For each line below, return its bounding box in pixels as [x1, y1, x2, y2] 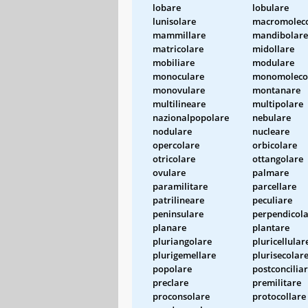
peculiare [252, 193, 292, 206]
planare [153, 221, 186, 234]
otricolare [153, 152, 195, 165]
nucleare [252, 124, 289, 137]
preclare [153, 276, 188, 289]
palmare [252, 166, 289, 179]
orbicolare [252, 138, 297, 151]
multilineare [153, 97, 206, 110]
